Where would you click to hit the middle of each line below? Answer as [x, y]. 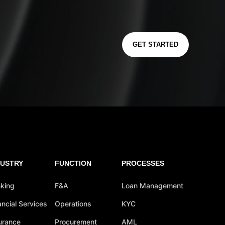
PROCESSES [143, 163]
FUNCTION [73, 163]
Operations [73, 204]
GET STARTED [155, 44]
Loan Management [153, 186]
